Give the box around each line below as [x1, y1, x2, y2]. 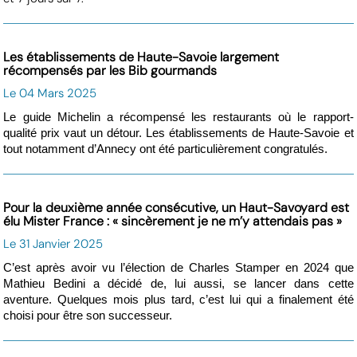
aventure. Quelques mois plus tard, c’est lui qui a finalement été [3, 293, 354, 307]
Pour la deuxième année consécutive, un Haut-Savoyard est [3, 199, 350, 217]
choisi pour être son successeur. [3, 309, 173, 323]
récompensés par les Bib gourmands [3, 62, 218, 80]
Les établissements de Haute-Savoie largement [3, 49, 280, 66]
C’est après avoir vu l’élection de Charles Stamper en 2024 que [3, 261, 354, 275]
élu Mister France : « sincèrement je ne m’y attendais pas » [3, 213, 343, 230]
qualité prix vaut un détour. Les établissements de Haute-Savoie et [3, 127, 354, 140]
